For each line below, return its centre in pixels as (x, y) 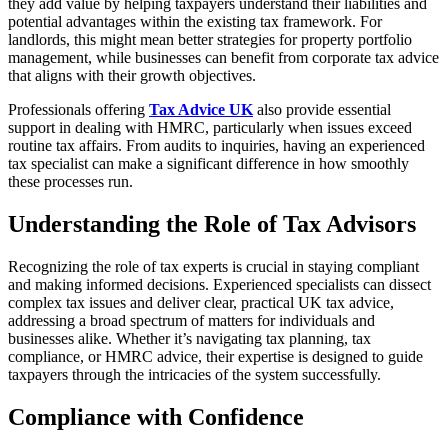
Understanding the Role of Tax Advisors (212, 223)
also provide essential (322, 109)
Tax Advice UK (201, 109)
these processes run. (70, 181)
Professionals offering (78, 109)
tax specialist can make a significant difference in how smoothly (208, 163)
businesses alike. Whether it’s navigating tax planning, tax (189, 338)
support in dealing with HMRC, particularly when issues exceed (210, 127)
